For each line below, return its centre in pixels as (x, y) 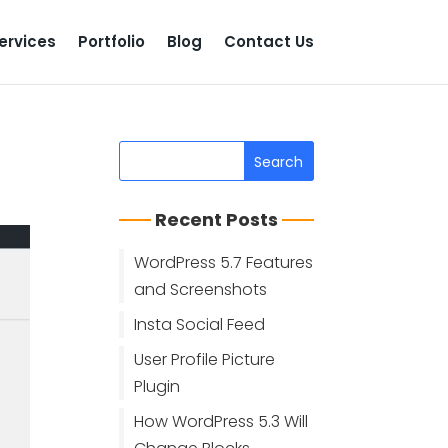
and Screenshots (201, 289)
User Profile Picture (205, 359)
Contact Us (268, 41)
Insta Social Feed (200, 324)
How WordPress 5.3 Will (221, 421)
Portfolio (111, 41)
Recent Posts (216, 219)
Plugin (157, 386)
